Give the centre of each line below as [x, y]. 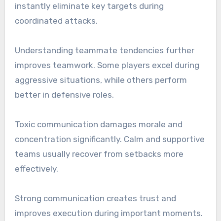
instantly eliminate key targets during [89, 6]
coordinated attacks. [56, 21]
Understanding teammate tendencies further [104, 51]
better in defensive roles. [64, 95]
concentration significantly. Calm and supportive [110, 139]
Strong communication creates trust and [95, 199]
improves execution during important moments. [109, 213]
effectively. [36, 169]
